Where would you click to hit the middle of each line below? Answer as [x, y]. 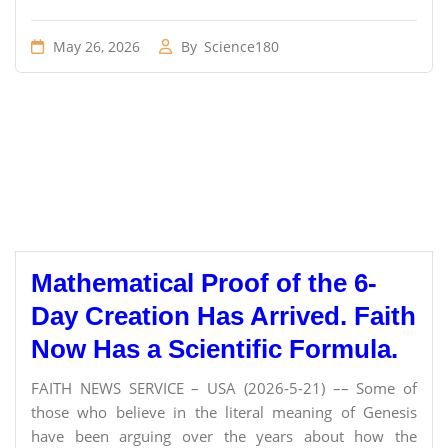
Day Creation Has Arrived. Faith [223, 316]
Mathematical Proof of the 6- [204, 283]
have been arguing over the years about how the [224, 436]
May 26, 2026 [94, 46]
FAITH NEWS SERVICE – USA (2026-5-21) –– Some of [224, 388]
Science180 [241, 46]
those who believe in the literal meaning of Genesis [224, 412]
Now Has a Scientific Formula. [214, 349]
